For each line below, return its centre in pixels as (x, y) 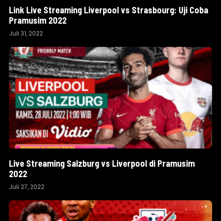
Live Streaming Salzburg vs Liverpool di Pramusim (102, 163)
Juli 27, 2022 (27, 187)
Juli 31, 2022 (26, 33)
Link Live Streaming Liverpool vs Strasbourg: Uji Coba (109, 10)
